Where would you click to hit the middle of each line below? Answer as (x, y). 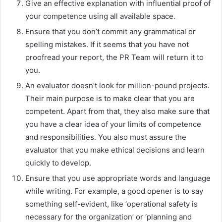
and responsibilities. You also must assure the (106, 137)
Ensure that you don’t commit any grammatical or (111, 31)
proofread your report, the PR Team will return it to (114, 57)
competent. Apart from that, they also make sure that (117, 111)
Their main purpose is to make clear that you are (110, 98)
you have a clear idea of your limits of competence (113, 124)
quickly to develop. (58, 163)
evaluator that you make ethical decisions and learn (115, 150)
